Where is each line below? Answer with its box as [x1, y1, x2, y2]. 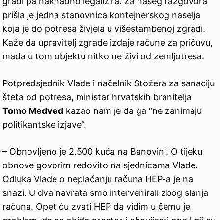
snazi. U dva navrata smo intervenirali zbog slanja [2, 187, 208, 198]
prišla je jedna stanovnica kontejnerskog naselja [2, 9, 200, 20]
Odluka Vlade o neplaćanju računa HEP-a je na [2, 173, 193, 184]
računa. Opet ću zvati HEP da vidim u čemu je [2, 201, 190, 212]
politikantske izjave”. [2, 119, 86, 130]
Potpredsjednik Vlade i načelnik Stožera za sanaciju [2, 78, 215, 88]
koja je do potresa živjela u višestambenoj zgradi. [2, 23, 205, 34]
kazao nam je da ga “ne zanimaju [63, 105, 202, 116]
